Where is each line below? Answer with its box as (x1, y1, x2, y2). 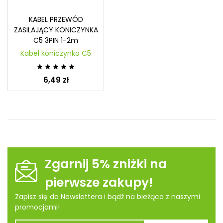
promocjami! (15, 202, 60, 212)
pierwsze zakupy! (45, 173, 153, 191)
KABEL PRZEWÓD (28, 14, 83, 24)
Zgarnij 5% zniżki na (45, 155, 167, 173)
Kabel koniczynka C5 (20, 48, 91, 59)
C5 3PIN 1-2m (33, 35, 78, 45)
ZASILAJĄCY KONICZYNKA (13, 24, 98, 35)
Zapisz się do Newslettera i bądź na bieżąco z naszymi (15, 191, 200, 202)
